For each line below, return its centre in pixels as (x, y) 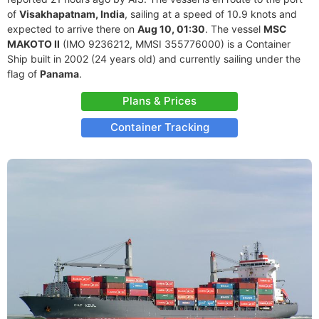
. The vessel (234, 29)
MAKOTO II (33, 44)
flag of (23, 74)
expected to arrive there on (72, 29)
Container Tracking (159, 127)
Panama (59, 74)
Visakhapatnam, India (72, 14)
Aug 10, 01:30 (171, 29)
